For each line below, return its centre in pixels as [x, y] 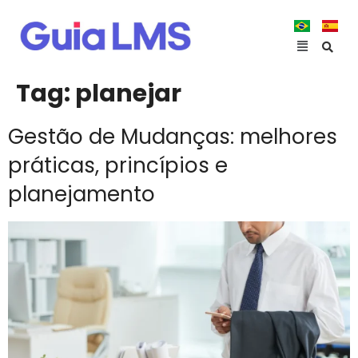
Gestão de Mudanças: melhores [173, 137]
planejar [128, 93]
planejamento [82, 194]
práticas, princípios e [118, 165]
